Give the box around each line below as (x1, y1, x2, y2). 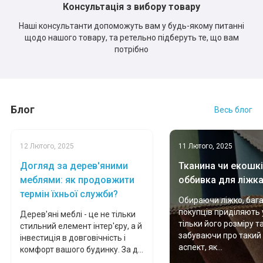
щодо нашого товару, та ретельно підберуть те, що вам (24, 33, 239, 43)
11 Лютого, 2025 (178, 142, 232, 151)
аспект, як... (178, 242, 222, 252)
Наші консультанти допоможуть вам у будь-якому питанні (19, 21, 244, 31)
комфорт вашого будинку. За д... (19, 245, 143, 255)
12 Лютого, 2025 (19, 142, 74, 151)
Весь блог (214, 104, 252, 114)
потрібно (114, 45, 149, 55)
